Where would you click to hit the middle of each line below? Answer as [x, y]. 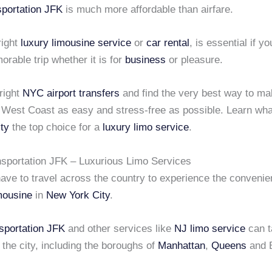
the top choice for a [56, 127]
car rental [168, 43]
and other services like [120, 228]
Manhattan [182, 245]
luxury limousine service [76, 43]
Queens [229, 245]
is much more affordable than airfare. [148, 9]
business [145, 60]
